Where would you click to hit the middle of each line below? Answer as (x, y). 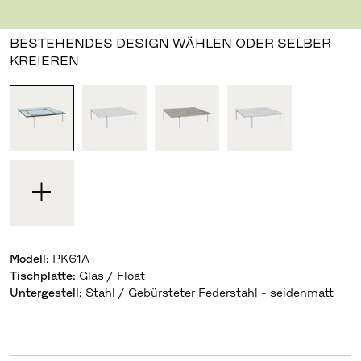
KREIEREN (44, 60)
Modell (27, 258)
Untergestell (44, 292)
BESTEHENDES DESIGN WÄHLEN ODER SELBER (170, 42)
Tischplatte (41, 275)
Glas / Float (112, 275)
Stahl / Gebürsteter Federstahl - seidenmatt (209, 292)
